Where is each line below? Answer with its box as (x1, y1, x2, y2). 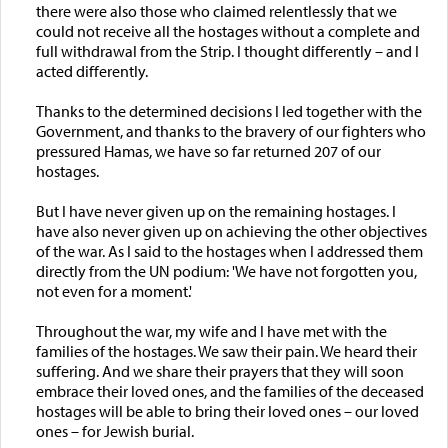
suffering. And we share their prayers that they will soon (35, 360, 404, 381)
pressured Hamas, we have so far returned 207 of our (35, 140, 381, 161)
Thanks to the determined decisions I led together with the (35, 100, 422, 121)
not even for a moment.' (35, 280, 192, 301)
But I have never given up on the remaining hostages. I (35, 200, 396, 221)
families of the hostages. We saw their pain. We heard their (35, 340, 417, 361)
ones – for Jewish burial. (35, 420, 194, 441)
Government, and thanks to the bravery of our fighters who (35, 120, 426, 141)
